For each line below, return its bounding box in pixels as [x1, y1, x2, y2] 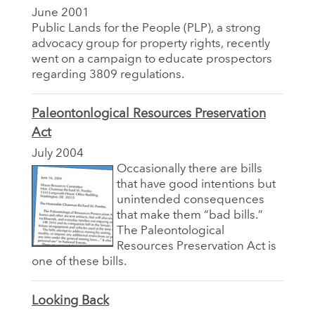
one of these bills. [32, 255, 127, 268]
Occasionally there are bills [117, 162, 262, 175]
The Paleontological [117, 224, 224, 237]
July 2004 [32, 147, 84, 160]
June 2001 [32, 6, 89, 19]
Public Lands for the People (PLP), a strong [32, 22, 261, 34]
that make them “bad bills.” [117, 209, 263, 221]
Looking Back [32, 294, 109, 307]
